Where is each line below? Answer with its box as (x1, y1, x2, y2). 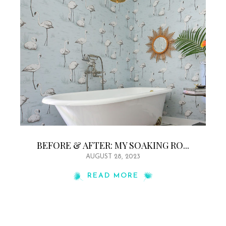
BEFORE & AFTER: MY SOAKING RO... (37, 139, 189, 152)
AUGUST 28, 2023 (86, 153, 140, 160)
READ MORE (87, 172, 139, 180)
